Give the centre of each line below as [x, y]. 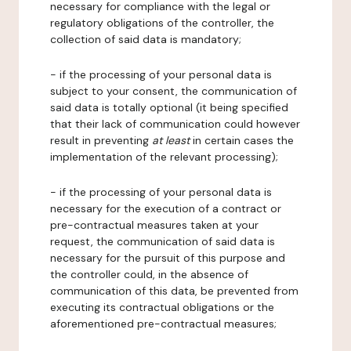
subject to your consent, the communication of [174, 91]
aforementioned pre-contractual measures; [163, 324]
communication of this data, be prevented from [174, 291]
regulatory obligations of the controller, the [162, 23]
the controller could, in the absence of [149, 274]
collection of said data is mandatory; [146, 39]
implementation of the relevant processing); [164, 157]
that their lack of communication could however [175, 124]
